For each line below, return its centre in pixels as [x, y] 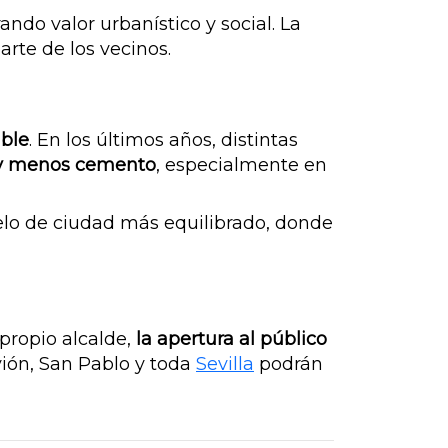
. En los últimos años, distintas [163, 140]
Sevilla [225, 364]
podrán [288, 364]
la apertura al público [231, 339]
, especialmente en [241, 165]
